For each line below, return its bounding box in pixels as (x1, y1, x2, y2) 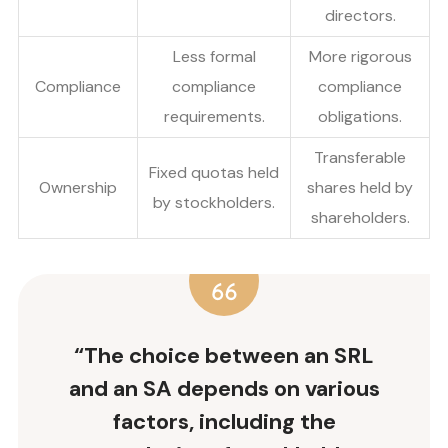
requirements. (163, 106, 265, 128)
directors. (324, 5, 396, 27)
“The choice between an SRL (74, 341, 374, 371)
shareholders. (310, 207, 410, 229)
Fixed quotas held (149, 162, 279, 184)
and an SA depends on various (68, 374, 380, 404)
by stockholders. (153, 192, 275, 214)
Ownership (39, 177, 117, 199)
